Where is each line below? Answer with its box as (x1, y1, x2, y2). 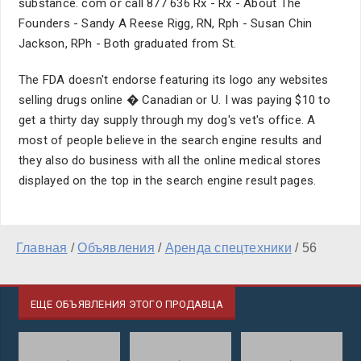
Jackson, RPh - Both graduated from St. (19, 36, 237, 51)
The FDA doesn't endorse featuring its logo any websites (19, 73, 329, 87)
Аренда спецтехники (164, 241, 292, 255)
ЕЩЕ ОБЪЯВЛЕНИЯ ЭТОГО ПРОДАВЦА (31, 298, 223, 310)
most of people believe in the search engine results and (19, 133, 322, 147)
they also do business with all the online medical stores (19, 153, 322, 168)
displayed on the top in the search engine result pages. (19, 173, 317, 188)
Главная (16, 241, 68, 255)
